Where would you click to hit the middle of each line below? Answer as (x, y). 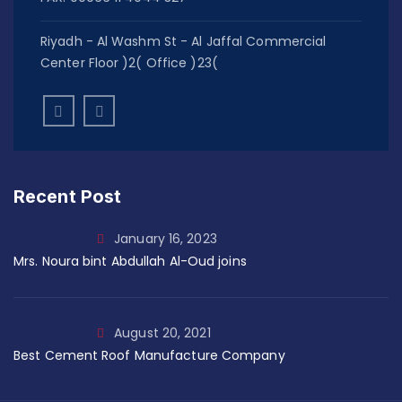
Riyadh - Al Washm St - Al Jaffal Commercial (184, 41)
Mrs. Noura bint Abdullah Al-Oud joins (130, 261)
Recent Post (68, 196)
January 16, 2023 (166, 238)
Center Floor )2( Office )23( (129, 62)
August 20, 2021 (162, 332)
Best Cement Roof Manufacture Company (149, 355)
